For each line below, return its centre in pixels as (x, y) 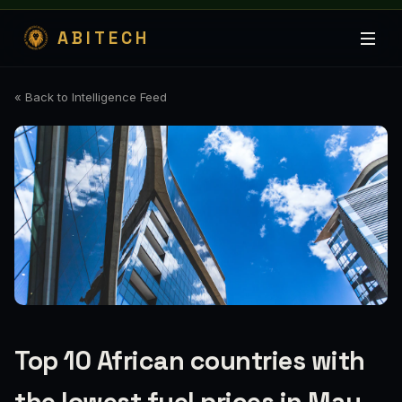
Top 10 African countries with (190, 361)
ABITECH (104, 38)
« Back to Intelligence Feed (91, 97)
